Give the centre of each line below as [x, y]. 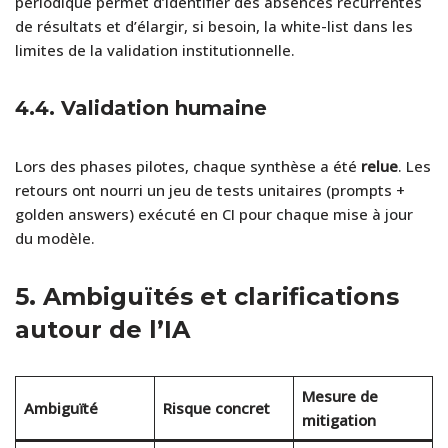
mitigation [338, 419]
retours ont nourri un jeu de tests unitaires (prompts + [210, 189]
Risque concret [216, 407]
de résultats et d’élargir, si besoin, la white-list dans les [214, 25]
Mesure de [339, 395]
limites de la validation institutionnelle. [155, 49]
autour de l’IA [102, 329]
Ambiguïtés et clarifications [221, 296]
